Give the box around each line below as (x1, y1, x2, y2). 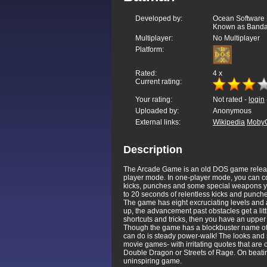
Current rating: (135, 77, 182, 86)
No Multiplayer (213, 34, 260, 43)
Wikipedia (213, 118, 245, 127)
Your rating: (135, 95, 172, 104)
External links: (135, 118, 181, 127)
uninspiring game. (123, 257, 182, 266)
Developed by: (135, 14, 182, 23)
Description (123, 144, 182, 156)
